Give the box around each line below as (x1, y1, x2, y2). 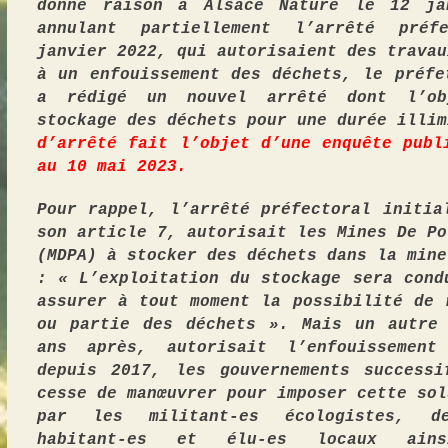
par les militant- (37, 408, 239, 426)
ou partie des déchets (37, 316, 269, 334)
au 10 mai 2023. (37, 158, 187, 176)
